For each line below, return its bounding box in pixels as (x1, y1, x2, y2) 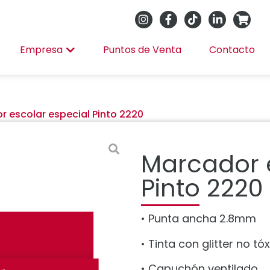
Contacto (209, 43, 255, 57)
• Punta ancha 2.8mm (141, 211, 256, 227)
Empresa (19, 43, 63, 57)
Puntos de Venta (102, 43, 181, 57)
